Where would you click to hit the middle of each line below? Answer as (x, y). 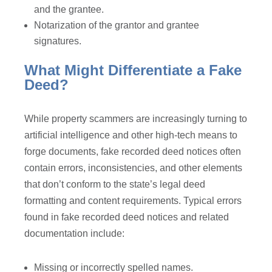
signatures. (60, 41)
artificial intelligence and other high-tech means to (131, 135)
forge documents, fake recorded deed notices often (133, 152)
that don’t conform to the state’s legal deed (115, 185)
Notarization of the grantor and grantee (117, 25)
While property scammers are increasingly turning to (136, 119)
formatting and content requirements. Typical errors (133, 201)
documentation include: (76, 234)
